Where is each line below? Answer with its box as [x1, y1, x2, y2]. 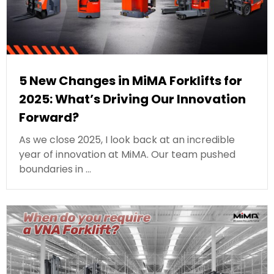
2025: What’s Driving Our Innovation [19, 91, 246, 108]
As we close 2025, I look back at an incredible [19, 133, 235, 147]
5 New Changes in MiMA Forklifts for [19, 72, 242, 90]
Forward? [19, 109, 79, 127]
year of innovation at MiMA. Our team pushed [19, 147, 235, 162]
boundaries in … [19, 162, 91, 177]
